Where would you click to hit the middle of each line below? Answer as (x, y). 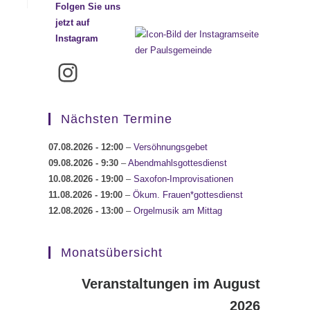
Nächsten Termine (117, 119)
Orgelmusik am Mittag (178, 211)
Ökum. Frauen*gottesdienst (188, 195)
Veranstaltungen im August (171, 284)
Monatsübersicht (112, 253)
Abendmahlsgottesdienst (177, 163)
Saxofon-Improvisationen (183, 179)
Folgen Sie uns (88, 7)
